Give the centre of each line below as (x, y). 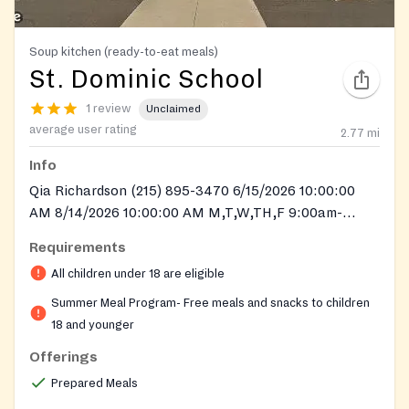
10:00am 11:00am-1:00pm (109, 234)
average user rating (83, 129)
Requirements (78, 247)
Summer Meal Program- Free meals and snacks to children (210, 303)
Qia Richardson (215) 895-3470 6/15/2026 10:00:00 (192, 190)
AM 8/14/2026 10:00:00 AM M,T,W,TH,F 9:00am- (186, 212)
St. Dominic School (146, 79)
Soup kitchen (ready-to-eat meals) (124, 51)
